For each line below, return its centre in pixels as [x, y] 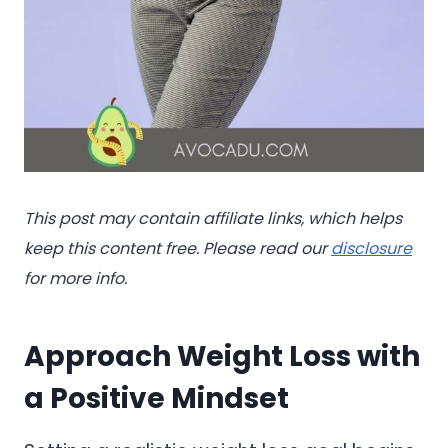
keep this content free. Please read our [175, 249]
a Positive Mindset [159, 399]
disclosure [371, 249]
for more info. [75, 279]
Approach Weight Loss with [222, 357]
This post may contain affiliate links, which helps [213, 219]
